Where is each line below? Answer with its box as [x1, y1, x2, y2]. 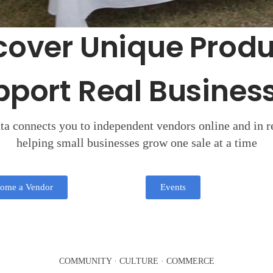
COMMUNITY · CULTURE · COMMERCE [58, 256, 214, 266]
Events [160, 182, 186, 192]
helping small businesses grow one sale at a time [16, 135, 257, 149]
